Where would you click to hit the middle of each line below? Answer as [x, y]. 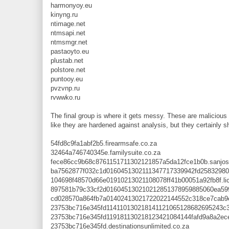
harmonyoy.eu [71, 6]
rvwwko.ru [65, 98]
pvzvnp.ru [65, 88]
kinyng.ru [64, 15]
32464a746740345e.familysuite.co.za [106, 153]
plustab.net [67, 61]
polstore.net [68, 70]
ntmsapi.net [68, 33]
